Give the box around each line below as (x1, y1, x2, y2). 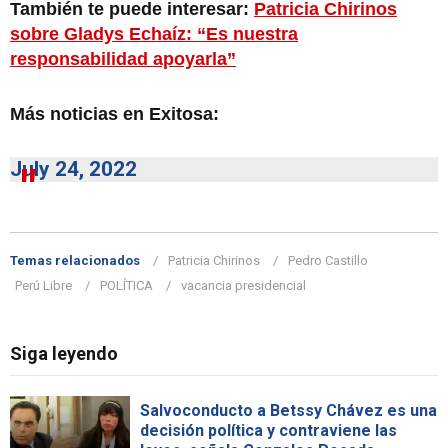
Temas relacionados (10, 252, 140, 268)
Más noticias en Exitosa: (10, 103, 219, 124)
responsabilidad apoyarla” (10, 48, 236, 69)
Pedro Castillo (288, 252, 368, 268)
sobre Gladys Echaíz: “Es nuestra (10, 23, 298, 44)
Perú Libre (15, 277, 72, 293)
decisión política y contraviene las (140, 420, 397, 440)
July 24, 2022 (10, 156, 137, 181)
